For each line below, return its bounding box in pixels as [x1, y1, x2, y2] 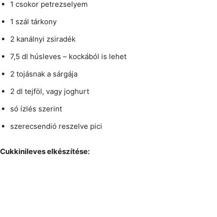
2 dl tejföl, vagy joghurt [10, 87, 89, 96]
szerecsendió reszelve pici [10, 122, 102, 131]
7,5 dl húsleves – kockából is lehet [10, 52, 126, 62]
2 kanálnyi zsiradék [10, 34, 76, 44]
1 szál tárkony [10, 17, 57, 27]
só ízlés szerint [10, 104, 62, 114]
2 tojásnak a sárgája [10, 69, 77, 79]
